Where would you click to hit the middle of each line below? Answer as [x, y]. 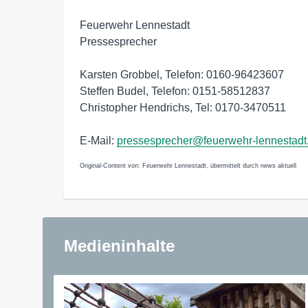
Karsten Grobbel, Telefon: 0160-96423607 [182, 75]
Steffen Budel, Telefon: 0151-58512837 [175, 91]
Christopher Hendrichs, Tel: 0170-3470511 [183, 108]
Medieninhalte [119, 246]
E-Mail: [98, 141]
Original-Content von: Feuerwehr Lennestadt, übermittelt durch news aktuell [188, 166]
